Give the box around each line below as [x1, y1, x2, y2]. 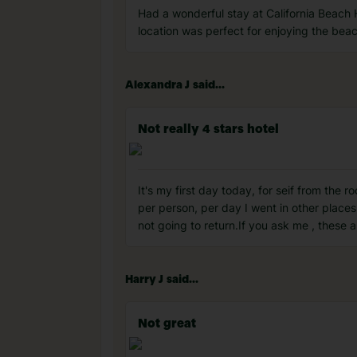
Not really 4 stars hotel [138, 124, 279, 136]
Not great [138, 318, 196, 331]
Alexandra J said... [125, 80, 225, 91]
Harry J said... [125, 274, 198, 285]
